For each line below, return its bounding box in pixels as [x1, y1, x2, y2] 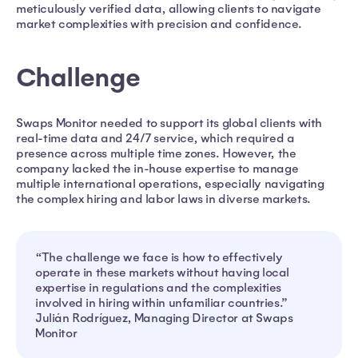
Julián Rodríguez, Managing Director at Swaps [35, 310, 293, 325]
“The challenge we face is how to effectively [35, 249, 283, 265]
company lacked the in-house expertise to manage [16, 161, 299, 176]
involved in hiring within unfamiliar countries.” [35, 295, 294, 310]
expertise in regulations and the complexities [35, 280, 282, 295]
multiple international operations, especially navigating [16, 176, 324, 191]
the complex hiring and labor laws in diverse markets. [16, 191, 314, 206]
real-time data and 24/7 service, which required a [16, 130, 295, 145]
